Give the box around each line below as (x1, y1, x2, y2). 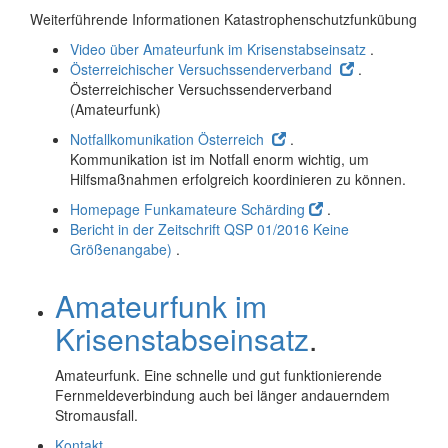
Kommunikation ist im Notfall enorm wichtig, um (70, 149, 369, 169)
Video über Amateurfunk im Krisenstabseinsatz (70, 39, 366, 59)
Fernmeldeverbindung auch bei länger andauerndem (55, 385, 390, 405)
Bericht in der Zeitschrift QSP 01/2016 (70, 219, 309, 239)
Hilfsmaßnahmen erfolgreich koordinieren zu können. (70, 169, 406, 189)
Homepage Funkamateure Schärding (70, 199, 305, 219)
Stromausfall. (55, 405, 138, 425)
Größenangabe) (70, 239, 172, 259)
